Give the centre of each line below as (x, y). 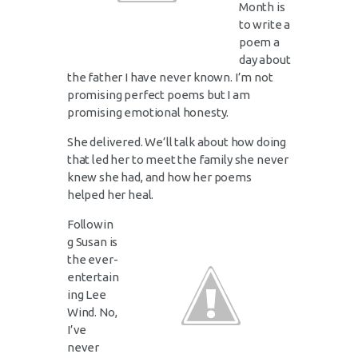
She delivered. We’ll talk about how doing (177, 141)
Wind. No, (92, 312)
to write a (265, 24)
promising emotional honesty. (148, 112)
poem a (259, 42)
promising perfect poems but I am (159, 94)
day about (265, 59)
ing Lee (87, 294)
